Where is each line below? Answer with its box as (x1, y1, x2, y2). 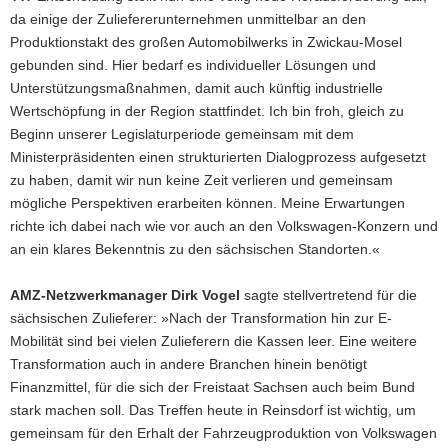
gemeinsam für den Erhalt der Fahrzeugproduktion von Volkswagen (10, 424, 437, 441)
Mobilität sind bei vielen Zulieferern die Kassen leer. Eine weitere (10, 332, 417, 349)
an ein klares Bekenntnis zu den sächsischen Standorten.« (10, 240, 380, 257)
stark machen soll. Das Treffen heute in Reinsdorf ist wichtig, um (10, 401, 416, 418)
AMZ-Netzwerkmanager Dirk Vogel (10, 286, 240, 303)
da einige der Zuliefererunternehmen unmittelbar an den (10, 10, 366, 27)
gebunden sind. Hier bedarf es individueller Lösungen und (10, 56, 376, 73)
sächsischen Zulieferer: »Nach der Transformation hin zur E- (10, 309, 392, 326)
